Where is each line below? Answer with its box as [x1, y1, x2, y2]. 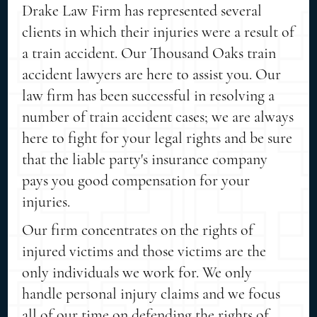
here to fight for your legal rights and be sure [22, 128, 293, 147]
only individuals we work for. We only [22, 263, 253, 282]
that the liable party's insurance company [22, 149, 268, 168]
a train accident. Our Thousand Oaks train [22, 43, 277, 62]
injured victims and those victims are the [22, 241, 267, 260]
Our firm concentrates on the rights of [22, 220, 254, 239]
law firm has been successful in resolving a [22, 86, 275, 105]
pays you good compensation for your [22, 171, 250, 190]
